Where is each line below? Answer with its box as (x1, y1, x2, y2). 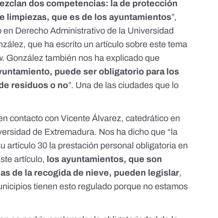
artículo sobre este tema (95, 39, 188, 50)
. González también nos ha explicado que (2, 53, 160, 63)
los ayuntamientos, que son (47, 154, 163, 164)
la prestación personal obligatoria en (47, 141, 188, 151)
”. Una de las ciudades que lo (68, 80, 179, 91)
